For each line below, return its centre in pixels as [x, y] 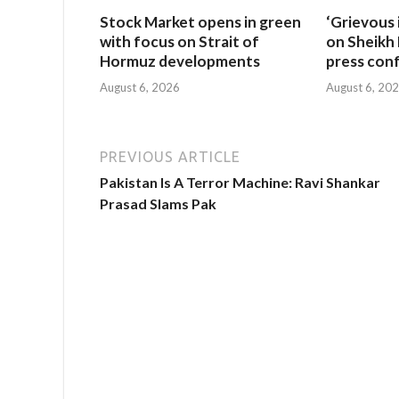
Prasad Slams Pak [158, 203]
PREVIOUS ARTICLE [170, 156]
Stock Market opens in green [200, 22]
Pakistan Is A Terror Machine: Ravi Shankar [240, 182]
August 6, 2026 [140, 87]
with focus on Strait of [179, 42]
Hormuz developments [180, 61]
